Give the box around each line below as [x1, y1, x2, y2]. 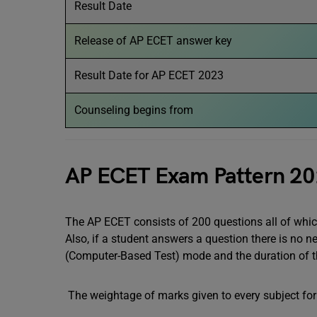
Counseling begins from [74, 103, 193, 117]
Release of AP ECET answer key [74, 34, 232, 47]
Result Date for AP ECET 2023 [74, 69, 224, 82]
